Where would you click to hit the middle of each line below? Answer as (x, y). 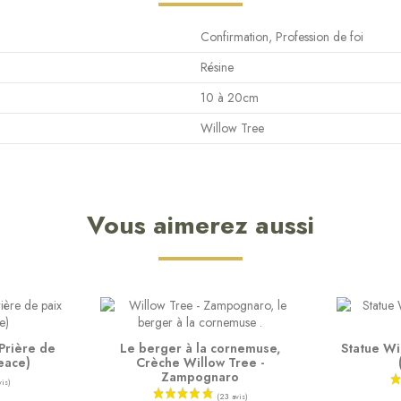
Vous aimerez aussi (200, 225)
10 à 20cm (230, 97)
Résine (217, 67)
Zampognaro (200, 376)
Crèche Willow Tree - (200, 362)
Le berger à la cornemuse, (200, 348)
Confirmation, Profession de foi (282, 36)
